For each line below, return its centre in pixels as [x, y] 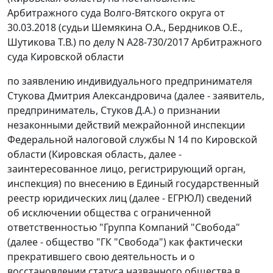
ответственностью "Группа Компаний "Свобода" [124, 228]
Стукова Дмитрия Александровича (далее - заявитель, [136, 96]
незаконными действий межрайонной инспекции [126, 125]
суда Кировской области [66, 57]
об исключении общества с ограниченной [109, 213]
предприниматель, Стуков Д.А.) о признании [114, 111]
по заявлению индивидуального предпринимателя [130, 81]
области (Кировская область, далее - [94, 154]
